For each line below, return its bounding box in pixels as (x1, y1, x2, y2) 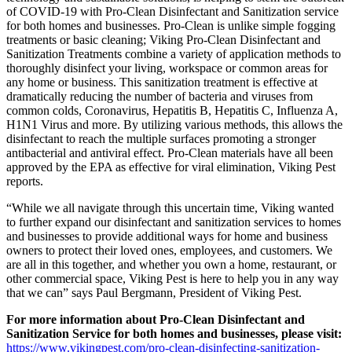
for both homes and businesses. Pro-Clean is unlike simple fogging (6, 18, 335, 32)
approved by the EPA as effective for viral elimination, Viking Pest (6, 159, 335, 174)
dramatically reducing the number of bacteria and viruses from (6, 89, 313, 103)
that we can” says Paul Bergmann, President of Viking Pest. (6, 285, 308, 299)
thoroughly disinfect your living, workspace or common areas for (6, 60, 328, 75)
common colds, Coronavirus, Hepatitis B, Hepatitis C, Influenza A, (6, 103, 338, 117)
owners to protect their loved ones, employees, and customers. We (6, 243, 332, 257)
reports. (6, 174, 43, 188)
